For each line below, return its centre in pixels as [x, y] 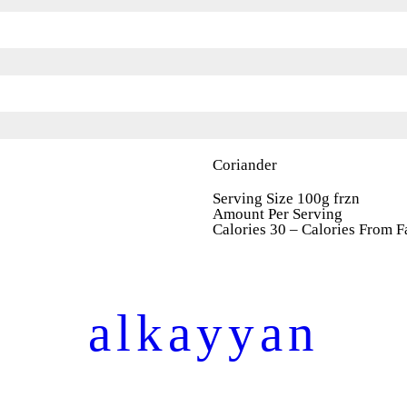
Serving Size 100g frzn [286, 199]
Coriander [245, 165]
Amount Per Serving [278, 214]
